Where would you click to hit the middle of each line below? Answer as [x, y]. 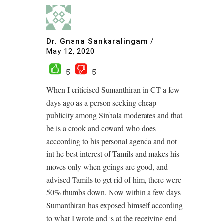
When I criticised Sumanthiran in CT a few [113, 89]
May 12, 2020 [71, 51]
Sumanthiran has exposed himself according [114, 205]
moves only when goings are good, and [107, 166]
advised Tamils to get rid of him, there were [114, 179]
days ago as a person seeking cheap [101, 102]
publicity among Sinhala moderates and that [114, 115]
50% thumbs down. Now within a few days [113, 192]
